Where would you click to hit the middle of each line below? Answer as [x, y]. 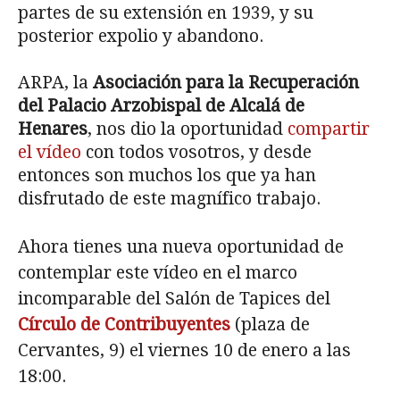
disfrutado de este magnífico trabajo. [169, 198]
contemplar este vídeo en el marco [158, 272]
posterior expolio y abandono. [141, 36]
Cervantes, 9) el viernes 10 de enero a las [184, 350]
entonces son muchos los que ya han [167, 175]
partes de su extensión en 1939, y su [166, 12]
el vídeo [50, 152]
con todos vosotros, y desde [196, 152]
